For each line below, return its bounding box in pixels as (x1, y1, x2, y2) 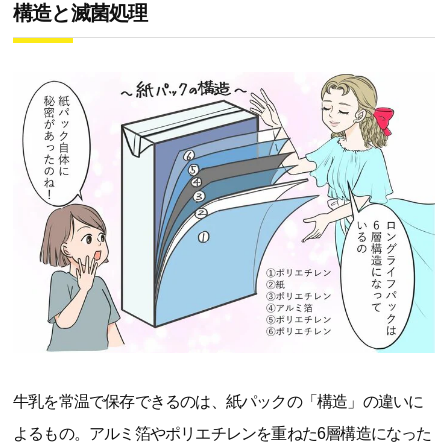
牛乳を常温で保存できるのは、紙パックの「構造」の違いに (13, 393, 424, 411)
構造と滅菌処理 (13, 2, 148, 25)
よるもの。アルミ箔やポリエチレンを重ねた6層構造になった (13, 425, 432, 443)
